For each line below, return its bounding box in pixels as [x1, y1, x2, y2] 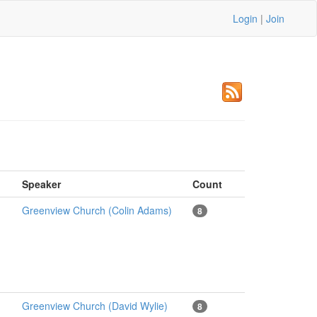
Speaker [21, 177, 61, 191]
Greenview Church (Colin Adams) [21, 203, 172, 217]
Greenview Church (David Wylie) [21, 299, 168, 313]
